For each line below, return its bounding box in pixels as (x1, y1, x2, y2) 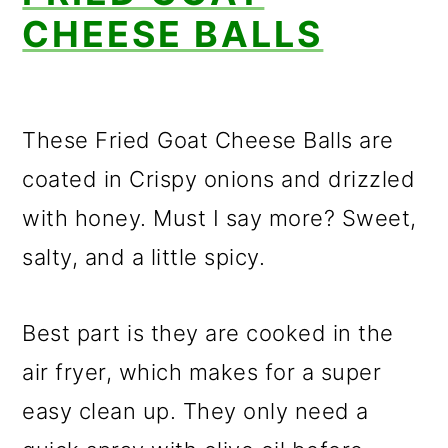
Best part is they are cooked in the (22, 320, 394, 346)
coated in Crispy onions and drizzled (22, 166, 416, 192)
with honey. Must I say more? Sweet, (22, 205, 417, 231)
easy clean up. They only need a (22, 398, 369, 424)
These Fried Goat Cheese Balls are (22, 127, 394, 153)
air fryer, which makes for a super (22, 359, 382, 385)
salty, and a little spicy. (22, 244, 266, 270)
